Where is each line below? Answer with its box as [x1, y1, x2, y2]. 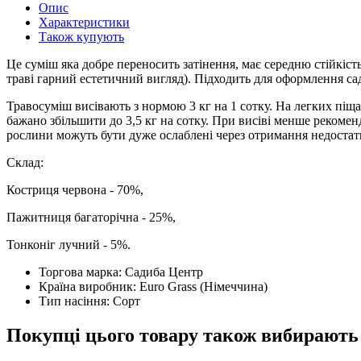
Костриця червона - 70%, [6, 182, 143, 197]
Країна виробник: [39, 279, 139, 293]
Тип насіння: [39, 293, 113, 308]
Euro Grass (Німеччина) [139, 279, 268, 293]
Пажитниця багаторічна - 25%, [6, 210, 176, 224]
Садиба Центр [125, 264, 203, 279]
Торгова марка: [39, 264, 125, 279]
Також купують [39, 29, 124, 44]
